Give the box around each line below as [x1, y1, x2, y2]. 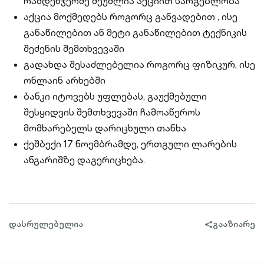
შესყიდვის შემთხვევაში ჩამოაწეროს [24, 105, 200, 119]
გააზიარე [213, 218, 255, 230]
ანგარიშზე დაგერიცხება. [24, 153, 145, 167]
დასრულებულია [9, 218, 83, 230]
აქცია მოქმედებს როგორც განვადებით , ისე [24, 9, 237, 24]
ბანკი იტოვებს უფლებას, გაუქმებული [24, 89, 207, 103]
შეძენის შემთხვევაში [24, 41, 124, 55]
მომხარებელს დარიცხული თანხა [24, 121, 186, 135]
